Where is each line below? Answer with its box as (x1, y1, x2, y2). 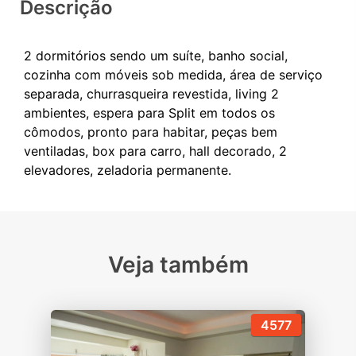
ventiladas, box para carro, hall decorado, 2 (24, 143, 287, 160)
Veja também (107, 251, 249, 279)
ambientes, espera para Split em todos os (24, 105, 275, 122)
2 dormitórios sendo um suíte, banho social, (24, 48, 288, 64)
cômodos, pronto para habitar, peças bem (24, 124, 277, 141)
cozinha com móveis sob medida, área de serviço (24, 67, 323, 83)
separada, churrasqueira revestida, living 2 (24, 86, 279, 103)
